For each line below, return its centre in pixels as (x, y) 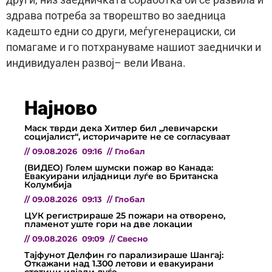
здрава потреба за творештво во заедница (116, 16)
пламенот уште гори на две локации (108, 224)
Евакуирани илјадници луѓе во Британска (121, 176)
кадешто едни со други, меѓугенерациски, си (121, 32)
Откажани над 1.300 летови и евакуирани (119, 263)
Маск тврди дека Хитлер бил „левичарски (121, 128)
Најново (61, 108)
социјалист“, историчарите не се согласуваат (127, 136)
